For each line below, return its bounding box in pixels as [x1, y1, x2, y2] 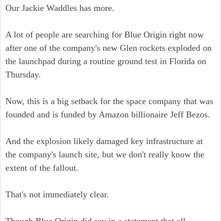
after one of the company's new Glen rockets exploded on [5, 43, 212, 53]
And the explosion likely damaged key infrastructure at [5, 136, 203, 146]
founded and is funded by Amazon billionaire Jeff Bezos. [5, 110, 210, 119]
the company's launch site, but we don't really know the [5, 149, 204, 159]
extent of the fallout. [5, 163, 78, 173]
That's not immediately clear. [5, 189, 109, 199]
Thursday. [5, 70, 41, 79]
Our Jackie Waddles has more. [5, 3, 114, 13]
